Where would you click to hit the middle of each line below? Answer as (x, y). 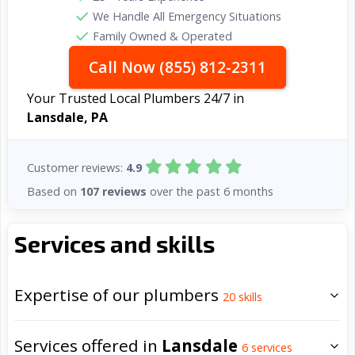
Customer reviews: (76, 168)
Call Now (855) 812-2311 (177, 67)
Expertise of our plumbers (118, 295)
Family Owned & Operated (162, 36)
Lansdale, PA (67, 117)
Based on (53, 191)
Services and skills (115, 244)
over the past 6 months (210, 191)
